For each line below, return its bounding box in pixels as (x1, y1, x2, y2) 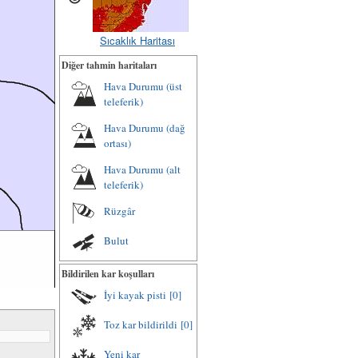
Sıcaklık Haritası (100, 33, 175, 48)
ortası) (104, 136, 131, 150)
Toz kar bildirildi (104, 317, 177, 332)
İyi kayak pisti (104, 288, 166, 302)
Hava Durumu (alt (104, 162, 181, 177)
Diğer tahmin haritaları (62, 58, 157, 72)
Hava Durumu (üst (104, 79, 182, 93)
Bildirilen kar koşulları (62, 267, 154, 280)
